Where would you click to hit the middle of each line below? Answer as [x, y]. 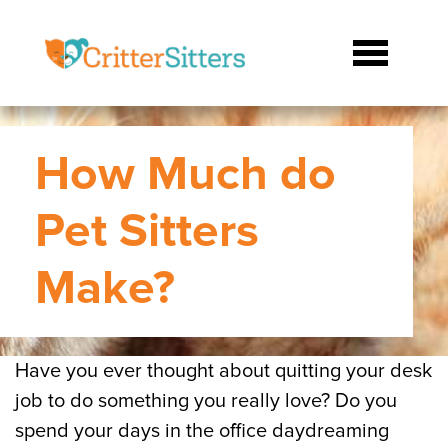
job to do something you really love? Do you [206, 401]
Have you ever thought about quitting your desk [223, 371]
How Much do [185, 173]
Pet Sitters [147, 230]
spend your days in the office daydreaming [202, 431]
